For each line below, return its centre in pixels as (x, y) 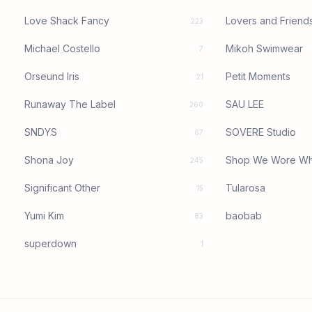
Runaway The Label (70, 104)
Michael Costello (62, 49)
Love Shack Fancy (67, 21)
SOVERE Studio (261, 132)
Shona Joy (49, 160)
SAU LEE (245, 104)
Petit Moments (258, 77)
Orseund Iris (52, 77)
